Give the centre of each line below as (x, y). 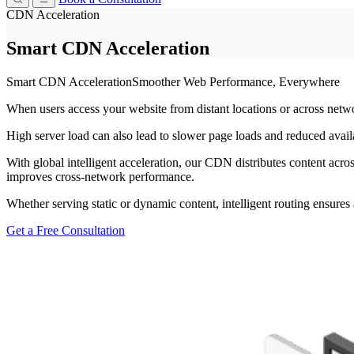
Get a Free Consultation (66, 230)
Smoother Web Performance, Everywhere (236, 81)
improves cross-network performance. (100, 176)
